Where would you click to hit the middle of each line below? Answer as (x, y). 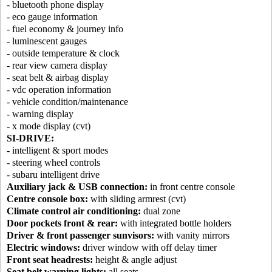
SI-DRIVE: (30, 138)
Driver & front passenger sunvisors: (80, 236)
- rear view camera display (57, 66)
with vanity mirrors (192, 236)
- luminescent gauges (47, 41)
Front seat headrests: (50, 260)
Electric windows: (43, 248)
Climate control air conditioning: (74, 211)
